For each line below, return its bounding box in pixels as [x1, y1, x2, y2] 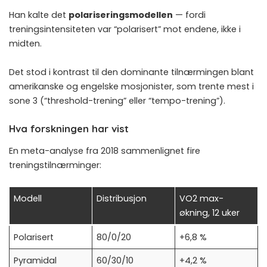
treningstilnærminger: [9, 159, 101, 172]
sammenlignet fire [119, 145, 200, 157]
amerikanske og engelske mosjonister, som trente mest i [9, 80, 254, 93]
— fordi [173, 9, 206, 21]
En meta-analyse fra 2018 [9, 145, 119, 157]
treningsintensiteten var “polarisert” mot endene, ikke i [9, 23, 241, 36]
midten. [9, 38, 42, 50]
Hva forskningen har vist [9, 122, 129, 135]
